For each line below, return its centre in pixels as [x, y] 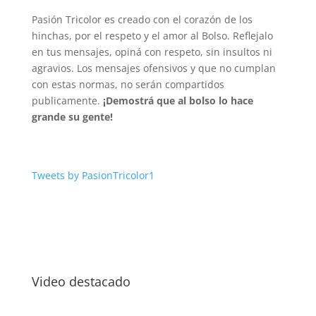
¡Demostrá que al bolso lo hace [178, 101]
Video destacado [81, 281]
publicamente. [67, 101]
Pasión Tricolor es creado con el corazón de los [142, 19]
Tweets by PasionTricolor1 [93, 175]
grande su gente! [72, 117]
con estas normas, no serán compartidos [128, 84]
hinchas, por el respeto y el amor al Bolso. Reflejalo [152, 36]
